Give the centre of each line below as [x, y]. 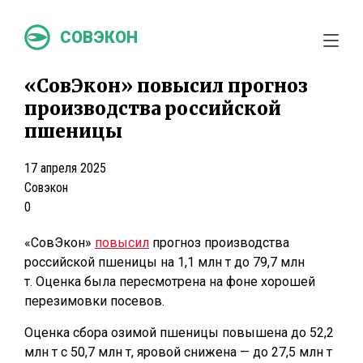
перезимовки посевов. [94, 301]
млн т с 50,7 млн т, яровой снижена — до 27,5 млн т [178, 352]
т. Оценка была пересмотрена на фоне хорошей [170, 282]
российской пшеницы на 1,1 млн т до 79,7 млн [164, 262]
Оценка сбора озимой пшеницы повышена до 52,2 [179, 333]
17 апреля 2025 [65, 168]
